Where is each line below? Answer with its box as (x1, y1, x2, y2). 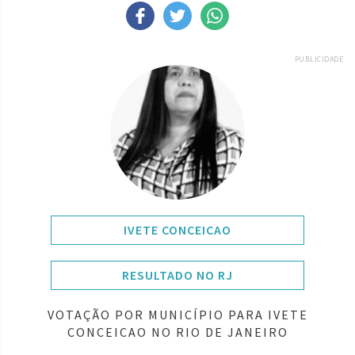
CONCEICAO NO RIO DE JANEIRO (67, 323, 288, 340)
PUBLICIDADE (294, 53, 343, 64)
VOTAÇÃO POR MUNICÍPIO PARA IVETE (47, 306, 308, 323)
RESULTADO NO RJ (122, 266, 233, 283)
